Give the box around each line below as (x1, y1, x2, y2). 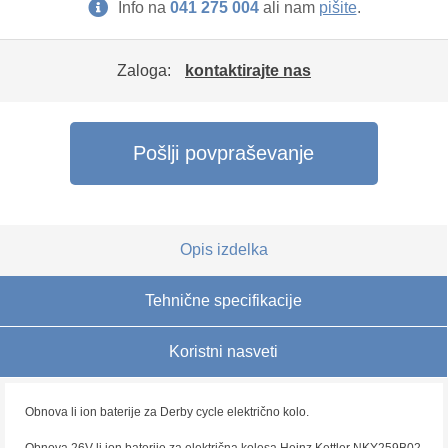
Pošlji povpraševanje (133, 142, 315, 164)
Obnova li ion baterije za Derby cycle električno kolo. (25, 405, 309, 419)
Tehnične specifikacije (145, 292, 302, 309)
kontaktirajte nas (185, 62, 311, 79)
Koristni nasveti (169, 343, 278, 360)
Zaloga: (117, 62, 175, 79)
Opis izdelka (179, 241, 268, 258)
